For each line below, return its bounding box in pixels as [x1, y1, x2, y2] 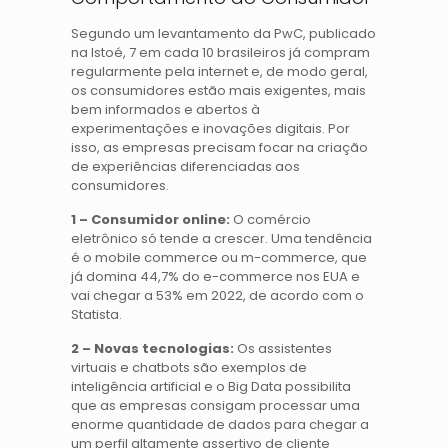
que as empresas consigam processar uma [71, 395, 361, 415]
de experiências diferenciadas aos [71, 156, 301, 176]
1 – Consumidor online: [71, 209, 231, 229]
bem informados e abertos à [71, 99, 261, 119]
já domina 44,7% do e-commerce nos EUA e [71, 266, 361, 286]
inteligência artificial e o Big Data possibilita [71, 376, 352, 396]
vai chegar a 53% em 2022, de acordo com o [71, 285, 365, 305]
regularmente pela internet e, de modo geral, [71, 61, 369, 81]
